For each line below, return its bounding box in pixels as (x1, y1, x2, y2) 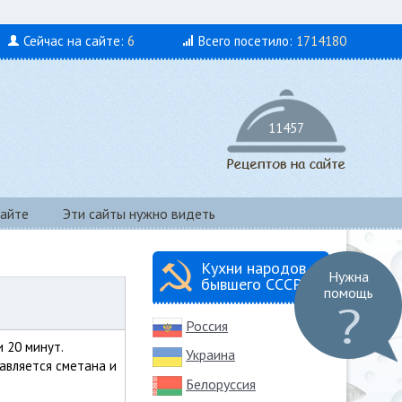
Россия (186, 317, 228, 335)
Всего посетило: (198, 32, 296, 49)
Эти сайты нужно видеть (63, 205, 215, 223)
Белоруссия (186, 374, 256, 393)
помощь (323, 284, 373, 301)
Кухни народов (201, 258, 306, 278)
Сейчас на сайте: (23, 32, 127, 49)
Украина (186, 345, 235, 364)
